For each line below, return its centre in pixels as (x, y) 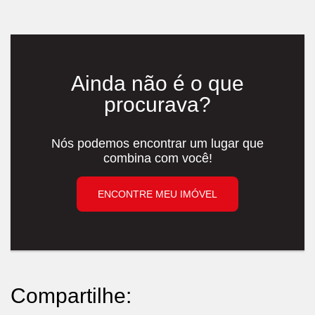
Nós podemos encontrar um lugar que (157, 144)
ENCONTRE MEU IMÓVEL (157, 194)
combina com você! (157, 159)
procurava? (157, 105)
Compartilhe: (71, 296)
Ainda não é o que (157, 84)
